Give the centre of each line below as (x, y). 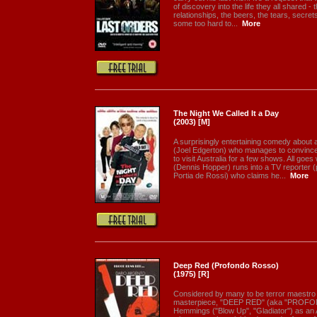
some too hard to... (206, 23)
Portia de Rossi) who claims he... (230, 175)
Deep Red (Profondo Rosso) (226, 265)
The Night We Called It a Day (226, 113)
